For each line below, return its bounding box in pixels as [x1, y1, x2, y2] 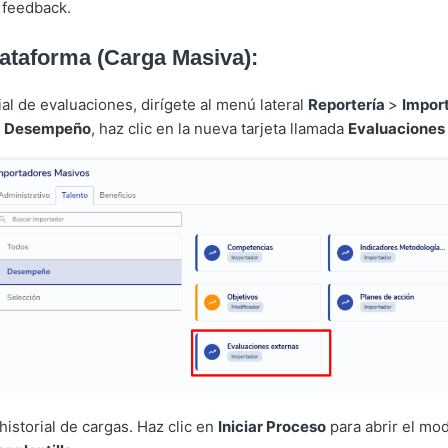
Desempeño [3, 119, 91, 139]
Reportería [307, 95, 388, 115]
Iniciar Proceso [217, 417, 326, 437]
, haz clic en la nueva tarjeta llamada [90, 119, 348, 139]
